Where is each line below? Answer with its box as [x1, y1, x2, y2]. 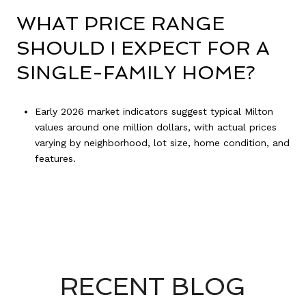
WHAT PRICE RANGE [16, 12, 225, 36]
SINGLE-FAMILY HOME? [16, 61, 255, 85]
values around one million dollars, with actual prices [34, 121, 277, 133]
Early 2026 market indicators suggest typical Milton [34, 105, 273, 117]
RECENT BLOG [60, 272, 246, 302]
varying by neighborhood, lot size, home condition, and [34, 137, 290, 148]
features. [34, 152, 76, 164]
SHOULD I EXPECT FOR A [16, 37, 270, 60]
